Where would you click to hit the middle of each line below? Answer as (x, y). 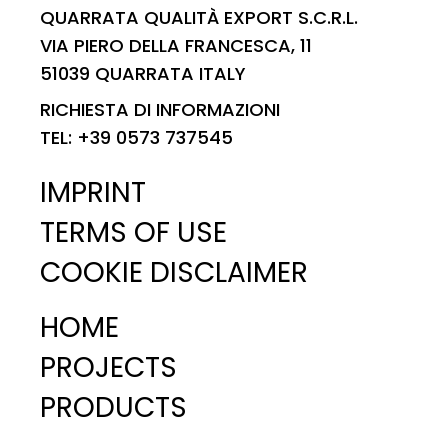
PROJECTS (108, 368)
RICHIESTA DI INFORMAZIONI (160, 110)
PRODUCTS (113, 408)
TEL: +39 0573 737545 (136, 138)
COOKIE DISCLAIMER (174, 273)
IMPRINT (93, 193)
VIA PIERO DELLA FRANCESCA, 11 (176, 46)
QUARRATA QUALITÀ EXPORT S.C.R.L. (199, 18)
